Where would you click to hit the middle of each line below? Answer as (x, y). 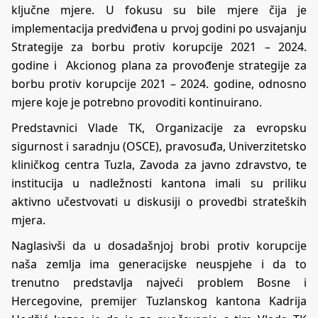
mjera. (28, 220)
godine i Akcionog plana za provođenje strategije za (159, 65)
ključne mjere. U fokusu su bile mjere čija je (159, 10)
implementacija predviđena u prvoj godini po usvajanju (159, 28)
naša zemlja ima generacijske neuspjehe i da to (159, 264)
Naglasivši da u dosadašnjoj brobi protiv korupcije (159, 245)
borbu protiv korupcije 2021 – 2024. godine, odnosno (159, 83)
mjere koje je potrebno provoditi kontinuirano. (137, 102)
